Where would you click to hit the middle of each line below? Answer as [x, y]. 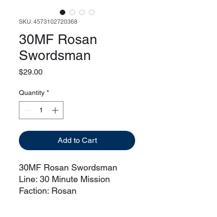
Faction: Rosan [48, 190]
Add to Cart [77, 140]
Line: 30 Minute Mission [64, 179]
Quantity [32, 92]
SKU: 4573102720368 [48, 22]
